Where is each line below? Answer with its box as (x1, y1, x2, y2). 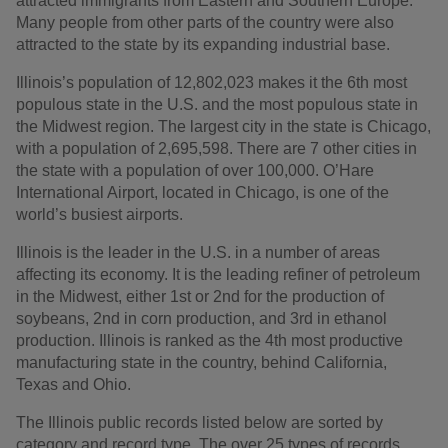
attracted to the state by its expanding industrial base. (16, 36, 390, 54)
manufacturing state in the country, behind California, (16, 354, 387, 372)
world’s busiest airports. (16, 206, 183, 224)
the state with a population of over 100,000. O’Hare (16, 162, 374, 180)
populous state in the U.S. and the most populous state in (16, 96, 418, 114)
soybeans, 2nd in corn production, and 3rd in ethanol (16, 310, 387, 328)
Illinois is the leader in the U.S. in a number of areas (16, 244, 380, 262)
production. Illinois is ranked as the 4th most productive (16, 332, 403, 350)
